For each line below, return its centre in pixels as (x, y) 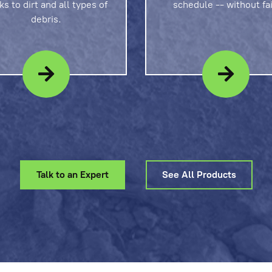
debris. (46, 19)
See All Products (199, 175)
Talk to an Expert (72, 175)
